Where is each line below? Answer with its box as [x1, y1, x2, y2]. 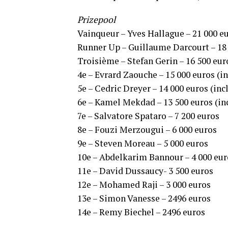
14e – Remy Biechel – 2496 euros [77, 206, 205, 218]
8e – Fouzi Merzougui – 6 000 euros [77, 124, 217, 135]
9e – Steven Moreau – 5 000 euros [77, 137, 208, 149]
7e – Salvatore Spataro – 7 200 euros [77, 110, 219, 122]
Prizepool [77, 14, 116, 25]
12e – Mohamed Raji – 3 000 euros [77, 179, 211, 190]
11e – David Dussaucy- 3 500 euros [77, 165, 213, 177]
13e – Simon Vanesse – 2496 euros [77, 192, 211, 204]
